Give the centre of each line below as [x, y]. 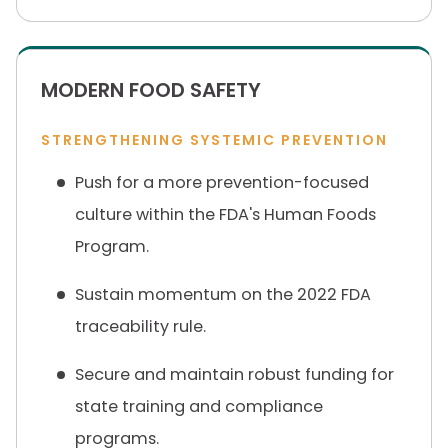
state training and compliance [199, 406]
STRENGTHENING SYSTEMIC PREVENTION [214, 140]
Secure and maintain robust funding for [234, 374]
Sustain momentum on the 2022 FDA [223, 294]
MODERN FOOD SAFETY [151, 90]
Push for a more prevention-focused [222, 182]
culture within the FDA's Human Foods [225, 214]
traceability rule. [140, 326]
